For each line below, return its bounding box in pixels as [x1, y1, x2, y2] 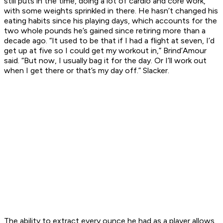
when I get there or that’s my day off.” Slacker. [4, 66, 169, 76]
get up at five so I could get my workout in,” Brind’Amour [4, 46, 207, 56]
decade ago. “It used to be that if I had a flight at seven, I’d [4, 36, 215, 46]
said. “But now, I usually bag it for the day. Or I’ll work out [4, 56, 207, 66]
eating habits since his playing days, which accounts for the [4, 16, 217, 26]
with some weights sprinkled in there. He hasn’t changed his [4, 6, 218, 16]
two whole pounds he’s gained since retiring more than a [4, 26, 206, 36]
